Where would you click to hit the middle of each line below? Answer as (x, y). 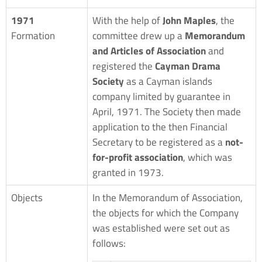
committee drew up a (139, 35)
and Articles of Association (149, 51)
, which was (208, 157)
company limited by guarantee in (161, 96)
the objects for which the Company (166, 213)
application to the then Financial (160, 127)
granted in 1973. (128, 172)
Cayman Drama (188, 66)
